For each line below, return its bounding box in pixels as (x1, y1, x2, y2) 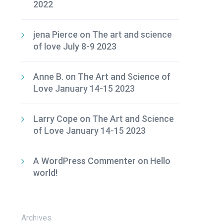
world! (33, 167, 57, 178)
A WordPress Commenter (33, 156, 136, 166)
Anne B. (33, 71, 63, 82)
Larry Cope (33, 113, 78, 124)
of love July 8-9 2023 (33, 41, 116, 52)
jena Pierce (33, 29, 78, 40)
